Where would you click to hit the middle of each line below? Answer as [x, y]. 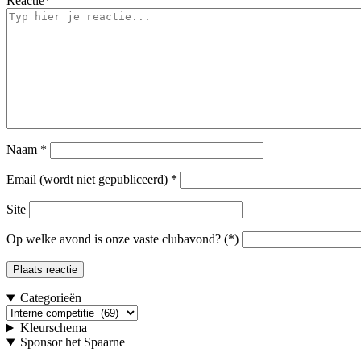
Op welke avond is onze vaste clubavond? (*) [122, 239]
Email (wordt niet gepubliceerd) [87, 180]
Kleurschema [53, 328]
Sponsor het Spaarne [72, 342]
